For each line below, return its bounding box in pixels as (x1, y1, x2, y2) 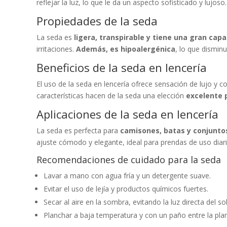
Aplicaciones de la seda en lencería (36, 106, 218, 122)
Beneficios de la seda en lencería (36, 59, 207, 75)
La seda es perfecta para (36, 125, 120, 135)
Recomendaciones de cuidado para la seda (36, 153, 221, 166)
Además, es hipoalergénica (76, 44, 175, 54)
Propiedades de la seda (36, 13, 158, 28)
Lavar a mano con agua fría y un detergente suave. (44, 170, 211, 180)
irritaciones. (36, 44, 76, 54)
